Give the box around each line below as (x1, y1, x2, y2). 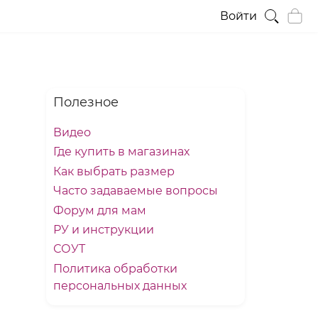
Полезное (53, 94, 119, 110)
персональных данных (53, 278, 187, 292)
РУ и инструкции (53, 223, 154, 237)
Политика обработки (53, 261, 177, 275)
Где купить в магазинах (53, 145, 190, 159)
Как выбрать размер (53, 164, 175, 178)
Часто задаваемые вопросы (53, 184, 218, 198)
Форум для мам (53, 203, 146, 217)
